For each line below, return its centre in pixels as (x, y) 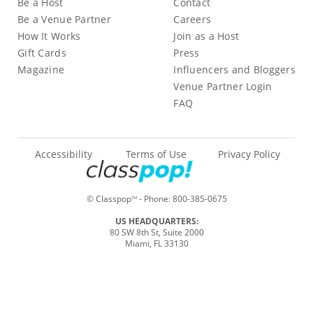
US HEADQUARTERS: (156, 221)
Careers (192, 19)
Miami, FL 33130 (156, 243)
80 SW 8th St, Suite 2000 (156, 232)
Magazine (41, 69)
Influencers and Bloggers (234, 69)
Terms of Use (156, 154)
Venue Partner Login (223, 86)
